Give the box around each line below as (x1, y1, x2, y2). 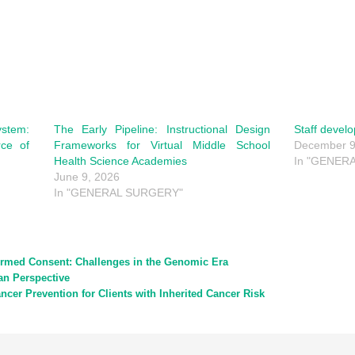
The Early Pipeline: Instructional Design (53, 123, 270, 136)
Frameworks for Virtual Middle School (53, 139, 270, 152)
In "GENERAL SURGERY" (53, 186, 183, 200)
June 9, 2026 (53, 170, 120, 184)
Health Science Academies (53, 155, 187, 168)
